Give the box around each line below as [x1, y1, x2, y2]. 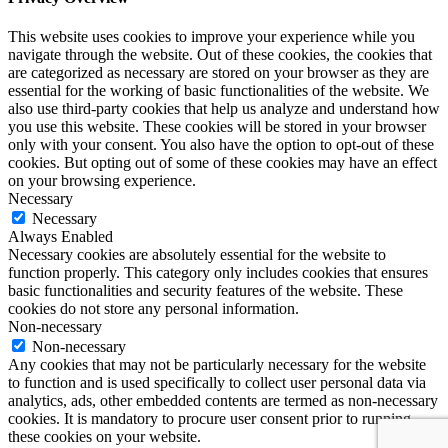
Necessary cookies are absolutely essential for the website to [8, 246, 386, 264]
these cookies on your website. [8, 428, 201, 446]
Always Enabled [8, 228, 113, 246]
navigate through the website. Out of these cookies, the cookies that [8, 46, 432, 64]
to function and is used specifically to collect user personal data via [8, 374, 426, 392]
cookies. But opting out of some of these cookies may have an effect [8, 154, 437, 172]
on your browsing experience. [8, 172, 196, 190]
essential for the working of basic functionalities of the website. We [8, 82, 429, 100]
